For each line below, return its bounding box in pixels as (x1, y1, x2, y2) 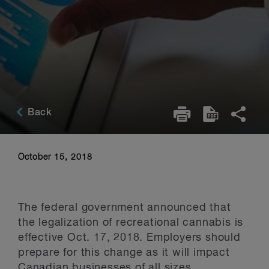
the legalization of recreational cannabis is (18, 217, 244, 228)
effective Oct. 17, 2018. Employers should (18, 232, 241, 243)
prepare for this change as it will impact (18, 247, 230, 258)
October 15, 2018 (18, 153, 92, 162)
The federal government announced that (18, 202, 231, 213)
